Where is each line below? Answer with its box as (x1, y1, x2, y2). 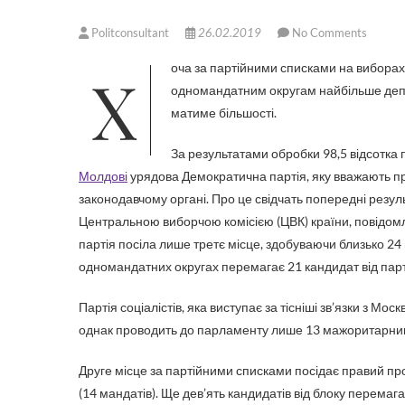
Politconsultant (89, 25, 172, 40)
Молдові (79, 168, 127, 184)
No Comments (292, 25, 367, 40)
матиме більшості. (171, 105, 277, 120)
